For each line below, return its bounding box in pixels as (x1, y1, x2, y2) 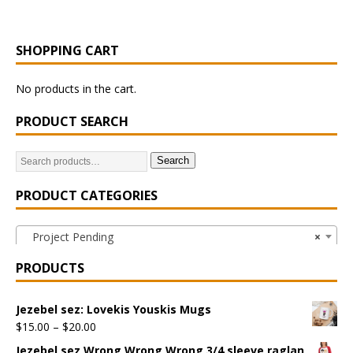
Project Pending (23, 229, 113, 244)
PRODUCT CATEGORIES (16, 186, 158, 204)
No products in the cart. (16, 80, 136, 96)
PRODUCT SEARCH (16, 112, 128, 130)
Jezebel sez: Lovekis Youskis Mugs (16, 301, 211, 317)
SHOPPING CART (16, 41, 119, 59)
